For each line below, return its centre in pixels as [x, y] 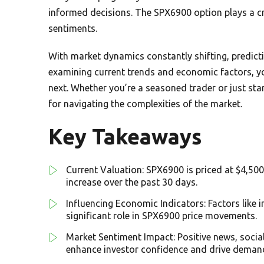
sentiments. [73, 28]
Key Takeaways [125, 136]
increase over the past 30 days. [132, 182]
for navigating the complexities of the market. [145, 103]
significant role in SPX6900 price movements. [161, 215]
